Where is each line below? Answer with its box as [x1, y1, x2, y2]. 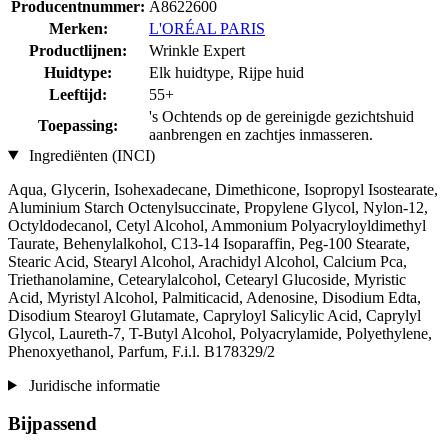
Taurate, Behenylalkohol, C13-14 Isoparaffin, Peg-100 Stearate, [8, 234, 410, 252]
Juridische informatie [24, 376, 160, 394]
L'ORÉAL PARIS [149, 19, 265, 37]
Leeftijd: [49, 85, 107, 103]
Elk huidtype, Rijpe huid [149, 63, 304, 81]
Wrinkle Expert [149, 41, 245, 59]
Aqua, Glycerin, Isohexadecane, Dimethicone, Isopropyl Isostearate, [8, 180, 438, 198]
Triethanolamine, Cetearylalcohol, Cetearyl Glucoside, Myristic [8, 270, 406, 288]
